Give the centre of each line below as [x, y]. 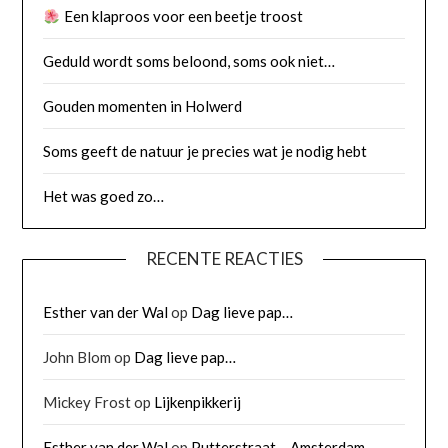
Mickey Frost [87, 402]
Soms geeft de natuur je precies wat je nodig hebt [205, 151]
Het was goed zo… [104, 196]
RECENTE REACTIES [224, 259]
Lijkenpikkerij [198, 402]
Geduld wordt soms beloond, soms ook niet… [189, 61]
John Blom [77, 357]
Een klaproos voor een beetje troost [181, 16]
